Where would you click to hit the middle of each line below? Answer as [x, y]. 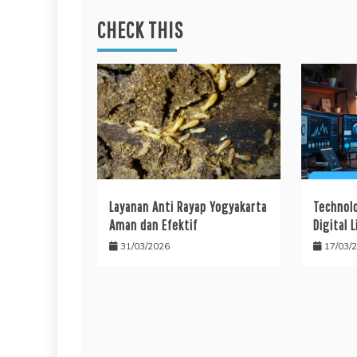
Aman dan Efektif [153, 225]
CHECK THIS [140, 29]
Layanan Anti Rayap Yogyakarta [188, 206]
